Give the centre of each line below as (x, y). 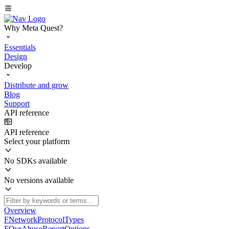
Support (17, 104)
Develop (18, 66)
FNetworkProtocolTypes (44, 220)
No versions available (39, 180)
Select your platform (37, 141)
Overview (20, 210)
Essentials (20, 47)
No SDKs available (36, 161)
